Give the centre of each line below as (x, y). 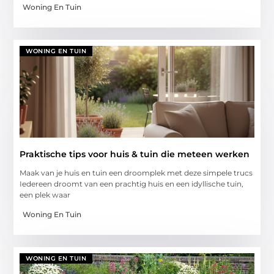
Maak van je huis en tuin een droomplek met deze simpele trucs (136, 172)
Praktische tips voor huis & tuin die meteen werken (135, 154)
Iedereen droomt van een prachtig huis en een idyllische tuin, (132, 183)
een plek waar (45, 194)
